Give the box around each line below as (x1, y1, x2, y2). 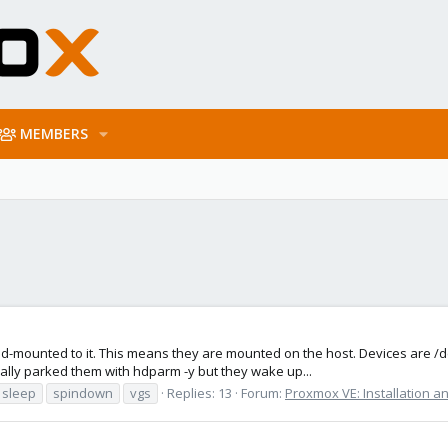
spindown (53, 383, 113, 402)
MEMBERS (20, 124, 89, 143)
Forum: (241, 383, 285, 402)
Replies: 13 (167, 383, 232, 402)
